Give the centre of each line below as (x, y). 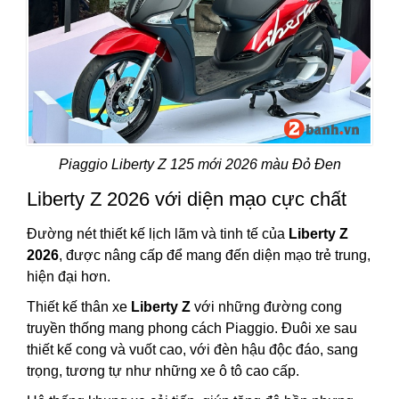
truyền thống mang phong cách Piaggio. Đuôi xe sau (192, 329)
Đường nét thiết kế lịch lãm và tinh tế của (158, 234)
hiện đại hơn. (70, 277)
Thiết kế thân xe (79, 307)
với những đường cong (266, 307)
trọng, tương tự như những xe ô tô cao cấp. (163, 371)
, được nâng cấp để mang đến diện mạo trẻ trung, (215, 256)
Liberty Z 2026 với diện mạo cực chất (187, 199)
